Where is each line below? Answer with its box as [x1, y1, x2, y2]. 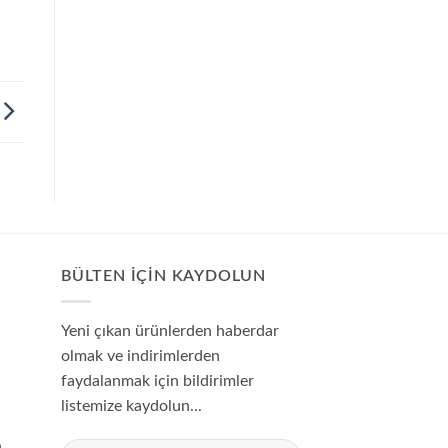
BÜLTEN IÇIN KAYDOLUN [61, 268, 266, 285]
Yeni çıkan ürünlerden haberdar [61, 322, 279, 339]
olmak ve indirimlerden [61, 347, 220, 364]
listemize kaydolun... [61, 397, 202, 414]
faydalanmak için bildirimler [61, 372, 254, 389]
